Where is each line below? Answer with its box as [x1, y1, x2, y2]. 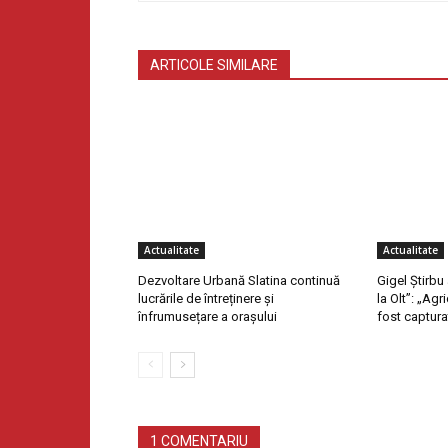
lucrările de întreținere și [138, 291, 274, 307]
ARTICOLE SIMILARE [150, 57, 278, 74]
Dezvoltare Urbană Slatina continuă [138, 273, 340, 289]
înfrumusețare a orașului [138, 309, 277, 325]
